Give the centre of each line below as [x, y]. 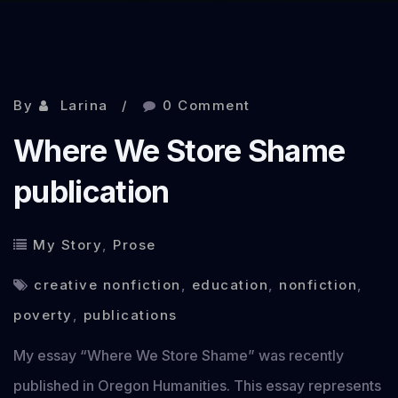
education [230, 285]
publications [130, 315]
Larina [84, 105]
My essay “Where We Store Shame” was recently [179, 355]
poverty [43, 315]
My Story [68, 245]
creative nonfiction [107, 285]
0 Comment [207, 105]
